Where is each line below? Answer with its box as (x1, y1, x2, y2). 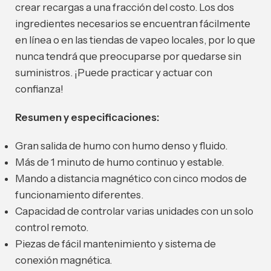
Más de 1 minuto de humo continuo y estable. (15, 156, 224, 169)
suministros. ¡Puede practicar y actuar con (15, 67, 212, 79)
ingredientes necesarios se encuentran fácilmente (15, 18, 250, 30)
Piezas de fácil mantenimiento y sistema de (15, 238, 216, 250)
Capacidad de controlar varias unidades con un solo (15, 205, 253, 218)
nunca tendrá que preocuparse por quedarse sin (15, 50, 241, 63)
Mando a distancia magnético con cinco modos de (15, 172, 247, 185)
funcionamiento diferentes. (15, 189, 143, 201)
